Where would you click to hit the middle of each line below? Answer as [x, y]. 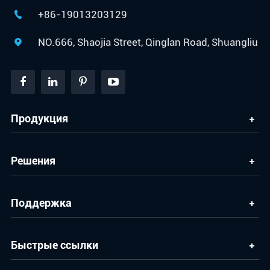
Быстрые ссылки [54, 245]
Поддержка [41, 203]
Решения [33, 161]
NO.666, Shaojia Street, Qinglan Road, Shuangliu [148, 42]
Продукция [39, 119]
